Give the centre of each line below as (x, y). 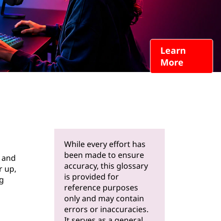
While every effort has (105, 144)
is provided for (92, 177)
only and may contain (104, 198)
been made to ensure (104, 155)
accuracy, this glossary (106, 166)
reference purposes (101, 187)
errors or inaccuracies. (106, 209)
